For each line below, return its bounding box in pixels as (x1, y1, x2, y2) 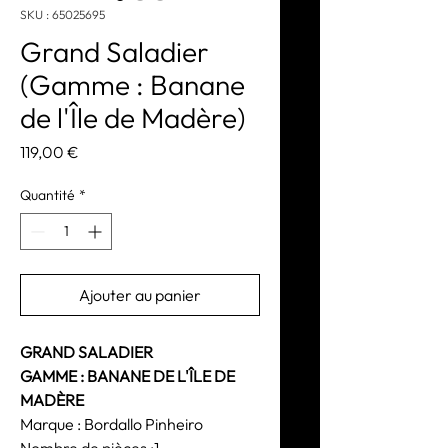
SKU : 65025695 (20, 6, 105, 22)
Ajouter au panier (79, 284, 201, 305)
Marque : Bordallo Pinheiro (20, 413, 203, 434)
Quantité (20, 185, 75, 204)
